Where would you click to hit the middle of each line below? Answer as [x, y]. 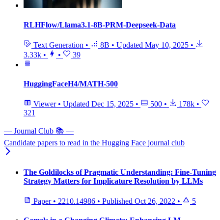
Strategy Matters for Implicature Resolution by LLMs [113, 181]
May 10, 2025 [167, 45]
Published [118, 201]
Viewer [45, 104]
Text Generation [58, 45]
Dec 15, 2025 [112, 104]
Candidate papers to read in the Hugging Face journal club [94, 143]
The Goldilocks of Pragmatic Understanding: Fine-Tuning [120, 172]
